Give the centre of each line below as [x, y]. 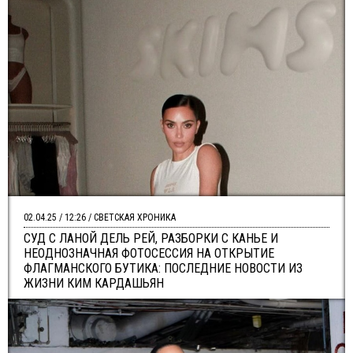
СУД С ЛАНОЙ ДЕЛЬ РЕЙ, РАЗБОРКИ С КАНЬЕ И [151, 238]
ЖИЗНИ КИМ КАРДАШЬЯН [94, 283]
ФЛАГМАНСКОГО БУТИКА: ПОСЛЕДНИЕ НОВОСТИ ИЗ [163, 268]
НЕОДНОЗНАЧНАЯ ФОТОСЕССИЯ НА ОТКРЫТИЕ [149, 253]
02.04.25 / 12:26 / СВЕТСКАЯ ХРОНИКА [100, 217]
